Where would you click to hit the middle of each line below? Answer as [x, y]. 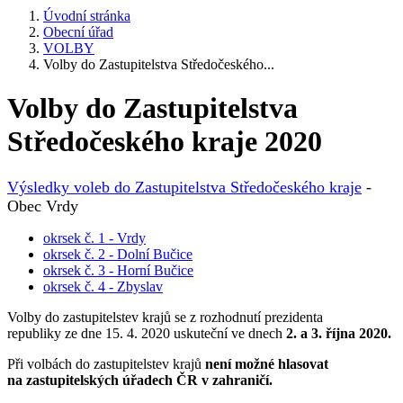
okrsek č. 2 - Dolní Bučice [118, 254]
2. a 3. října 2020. [339, 333]
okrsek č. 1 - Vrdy [94, 237]
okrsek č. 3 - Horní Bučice [118, 270]
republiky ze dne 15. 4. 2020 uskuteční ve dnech [147, 333]
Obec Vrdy [43, 206]
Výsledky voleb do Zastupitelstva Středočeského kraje [184, 187]
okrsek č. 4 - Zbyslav [103, 286]
